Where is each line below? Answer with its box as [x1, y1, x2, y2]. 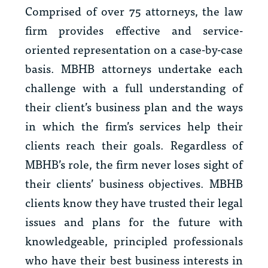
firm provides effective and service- [25, 20, 243, 39]
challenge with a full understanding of [25, 78, 243, 97]
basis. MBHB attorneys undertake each [25, 59, 243, 78]
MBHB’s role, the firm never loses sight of [25, 154, 243, 173]
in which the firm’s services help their [25, 116, 243, 135]
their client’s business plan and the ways [25, 97, 243, 116]
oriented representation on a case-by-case [25, 39, 243, 59]
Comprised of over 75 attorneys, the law [25, 1, 243, 20]
